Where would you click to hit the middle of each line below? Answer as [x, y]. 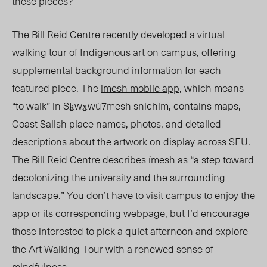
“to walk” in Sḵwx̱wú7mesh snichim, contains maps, [126, 106]
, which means [212, 88]
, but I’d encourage [207, 213]
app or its [34, 213]
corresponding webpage [110, 213]
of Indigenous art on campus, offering [151, 52]
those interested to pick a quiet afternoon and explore [130, 231]
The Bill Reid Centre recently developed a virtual [118, 34]
